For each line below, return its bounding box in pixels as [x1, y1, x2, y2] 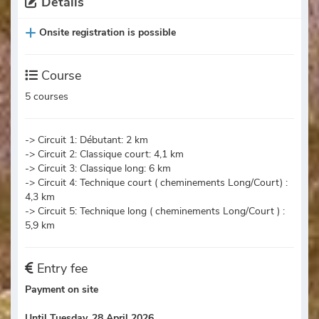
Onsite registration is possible [39, 26, 176, 40]
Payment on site [25, 283, 98, 297]
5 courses [25, 90, 68, 104]
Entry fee [33, 260, 88, 278]
